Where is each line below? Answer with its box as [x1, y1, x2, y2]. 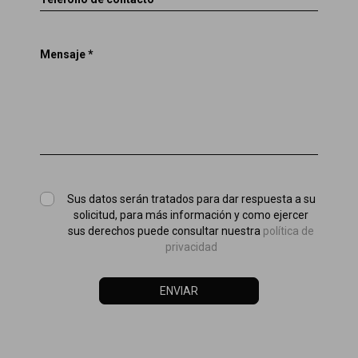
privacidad [165, 241, 217, 253]
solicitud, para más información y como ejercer [74, 209, 308, 221]
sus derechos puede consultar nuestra [68, 225, 263, 237]
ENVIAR [160, 284, 198, 297]
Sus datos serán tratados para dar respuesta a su [66, 193, 316, 205]
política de [263, 225, 314, 237]
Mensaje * [40, 48, 93, 61]
